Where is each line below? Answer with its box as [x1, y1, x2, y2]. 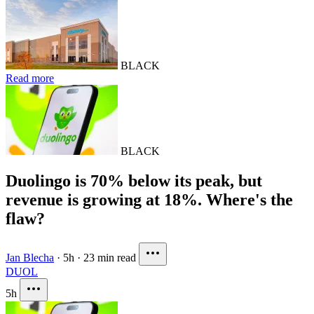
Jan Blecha [6, 252, 54, 264]
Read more [6, 72, 54, 85]
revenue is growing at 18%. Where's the [6, 191, 293, 210]
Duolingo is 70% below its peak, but [6, 172, 262, 191]
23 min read [83, 252, 136, 264]
